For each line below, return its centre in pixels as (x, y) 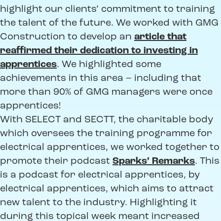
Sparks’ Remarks (154, 161)
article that (160, 37)
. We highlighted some (109, 64)
